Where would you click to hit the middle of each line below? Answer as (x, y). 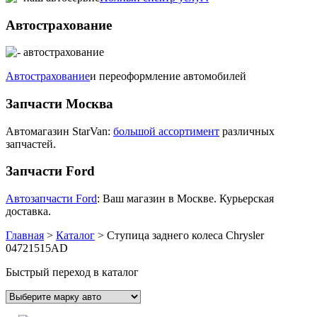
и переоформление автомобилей (168, 76)
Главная (25, 236)
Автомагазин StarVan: (59, 131)
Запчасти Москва (59, 104)
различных (247, 131)
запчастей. (31, 144)
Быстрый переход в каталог (72, 272)
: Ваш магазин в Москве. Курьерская (185, 199)
